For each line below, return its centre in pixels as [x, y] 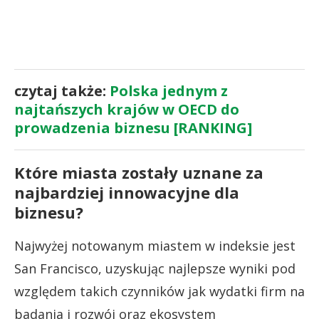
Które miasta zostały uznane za [139, 172]
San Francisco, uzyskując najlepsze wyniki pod [155, 268]
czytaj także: [62, 90]
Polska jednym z [169, 90]
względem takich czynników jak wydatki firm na [159, 291]
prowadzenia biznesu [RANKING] [133, 127]
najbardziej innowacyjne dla [127, 192]
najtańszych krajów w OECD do [127, 109]
